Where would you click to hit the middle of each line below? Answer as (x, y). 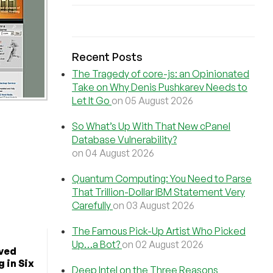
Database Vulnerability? (124, 140)
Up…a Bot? (97, 244)
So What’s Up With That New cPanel (151, 126)
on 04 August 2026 (113, 153)
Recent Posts (107, 57)
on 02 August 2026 (163, 244)
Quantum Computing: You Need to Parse (162, 179)
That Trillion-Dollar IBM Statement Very (158, 192)
